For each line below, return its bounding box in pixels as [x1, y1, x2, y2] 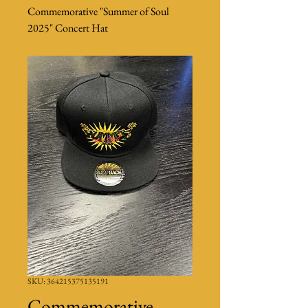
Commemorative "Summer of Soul [27, 4, 169, 19]
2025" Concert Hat [27, 21, 108, 35]
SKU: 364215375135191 [27, 276, 109, 287]
